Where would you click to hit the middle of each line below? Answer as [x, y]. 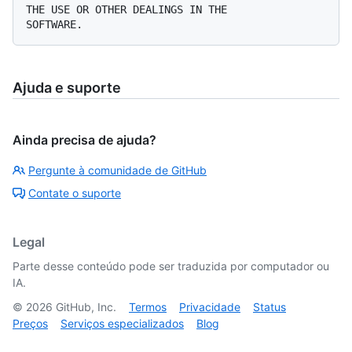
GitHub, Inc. [84, 307]
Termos [148, 307]
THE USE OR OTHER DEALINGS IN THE [126, 10]
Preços [30, 324]
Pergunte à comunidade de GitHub [117, 170]
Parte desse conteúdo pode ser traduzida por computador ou [171, 266]
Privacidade [210, 307]
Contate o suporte [75, 193]
